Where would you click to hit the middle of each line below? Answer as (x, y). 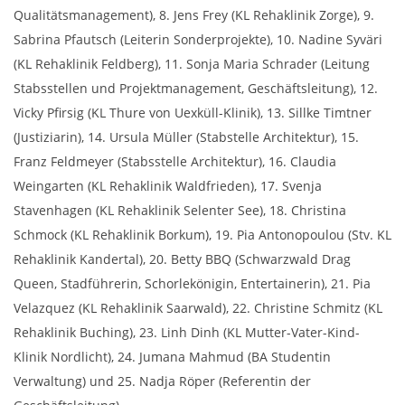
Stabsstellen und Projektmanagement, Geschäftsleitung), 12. (196, 88)
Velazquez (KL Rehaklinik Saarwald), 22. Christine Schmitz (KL (198, 307)
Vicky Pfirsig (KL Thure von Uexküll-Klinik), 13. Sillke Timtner (193, 112)
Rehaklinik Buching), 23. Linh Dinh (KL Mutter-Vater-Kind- (187, 332)
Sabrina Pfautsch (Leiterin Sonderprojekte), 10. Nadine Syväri (198, 39)
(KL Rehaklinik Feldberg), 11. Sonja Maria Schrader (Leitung (192, 63)
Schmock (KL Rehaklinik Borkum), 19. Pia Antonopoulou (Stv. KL (202, 234)
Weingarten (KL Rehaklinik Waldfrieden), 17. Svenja (168, 185)
